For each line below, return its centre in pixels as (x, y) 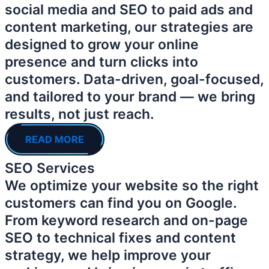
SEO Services (50, 168)
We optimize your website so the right (132, 186)
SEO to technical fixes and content (120, 238)
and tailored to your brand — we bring (130, 97)
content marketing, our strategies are (129, 27)
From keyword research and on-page (126, 221)
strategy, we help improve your (108, 255)
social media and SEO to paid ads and (129, 10)
